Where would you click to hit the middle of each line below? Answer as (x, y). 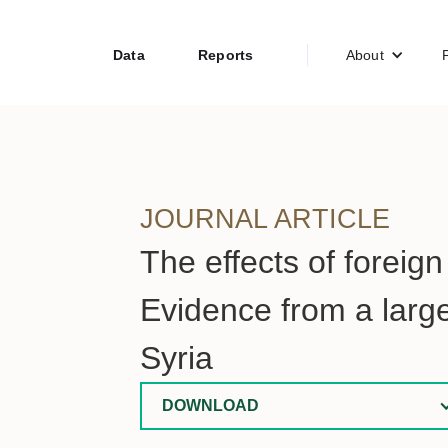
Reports (225, 54)
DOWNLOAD (210, 405)
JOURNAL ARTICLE (265, 219)
